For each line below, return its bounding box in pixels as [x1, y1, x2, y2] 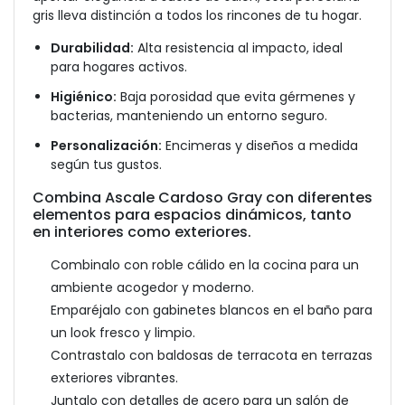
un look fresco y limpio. [51, 324, 195, 342]
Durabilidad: [51, 39, 134, 57]
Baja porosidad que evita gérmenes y [117, 88, 355, 106]
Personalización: [51, 137, 162, 155]
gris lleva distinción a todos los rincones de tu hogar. [33, 6, 362, 24]
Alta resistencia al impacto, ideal [134, 39, 343, 57]
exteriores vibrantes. [51, 369, 178, 387]
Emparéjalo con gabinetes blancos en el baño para [51, 301, 372, 319]
